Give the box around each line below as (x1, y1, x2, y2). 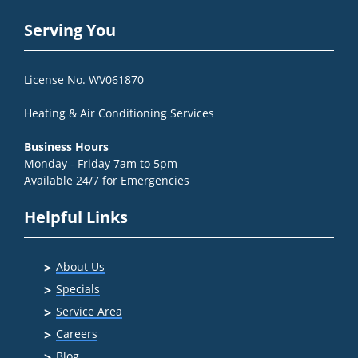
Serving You (24, 18, 116, 41)
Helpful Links (24, 205, 128, 228)
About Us (56, 258, 105, 274)
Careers (56, 325, 97, 341)
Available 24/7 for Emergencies (24, 172, 189, 188)
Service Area (56, 303, 122, 319)
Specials (56, 280, 100, 296)
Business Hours (24, 138, 109, 154)
